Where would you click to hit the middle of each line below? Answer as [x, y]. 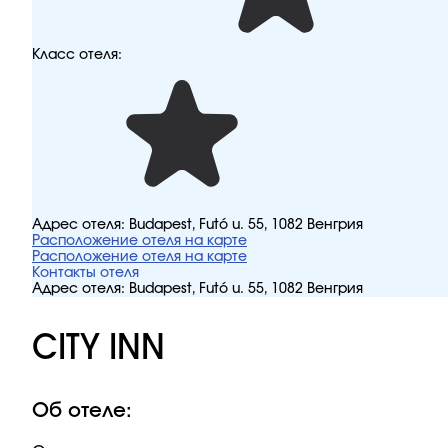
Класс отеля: [77, 55]
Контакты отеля [85, 273]
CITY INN [98, 348]
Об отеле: [82, 411]
